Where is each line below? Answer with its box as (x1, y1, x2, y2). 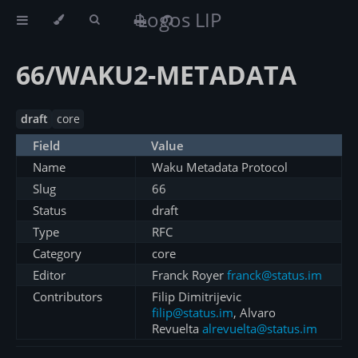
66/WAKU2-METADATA (16, 58, 296, 93)
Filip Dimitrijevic (152, 288, 241, 305)
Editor (33, 267, 66, 284)
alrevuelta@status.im (202, 320, 317, 337)
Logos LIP (137, 6, 221, 33)
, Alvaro (233, 304, 276, 321)
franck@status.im (227, 267, 322, 284)
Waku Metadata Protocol (152, 159, 288, 176)
